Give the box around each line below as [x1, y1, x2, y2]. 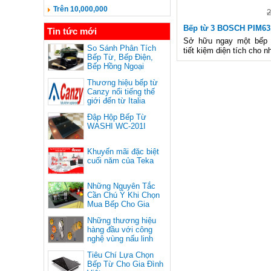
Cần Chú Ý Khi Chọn [87, 191, 160, 200]
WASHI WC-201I [87, 122, 146, 131]
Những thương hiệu [87, 216, 156, 225]
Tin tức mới [47, 26, 97, 36]
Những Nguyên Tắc [87, 181, 155, 191]
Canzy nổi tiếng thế [87, 87, 155, 96]
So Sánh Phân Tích [87, 44, 156, 53]
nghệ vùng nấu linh [87, 234, 153, 243]
